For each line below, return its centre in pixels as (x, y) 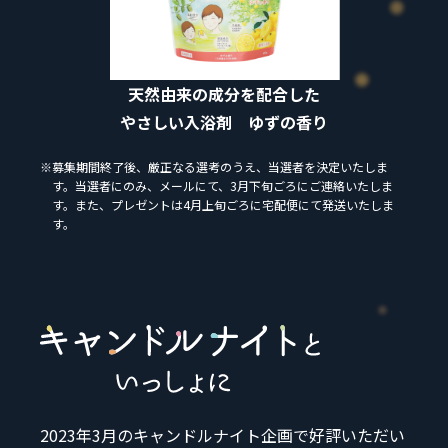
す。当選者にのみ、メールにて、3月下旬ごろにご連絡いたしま (222, 185)
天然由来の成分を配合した (224, 93)
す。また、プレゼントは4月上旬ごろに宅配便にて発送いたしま (223, 204)
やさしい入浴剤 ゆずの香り (224, 121)
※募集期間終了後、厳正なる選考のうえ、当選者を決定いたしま (214, 166)
